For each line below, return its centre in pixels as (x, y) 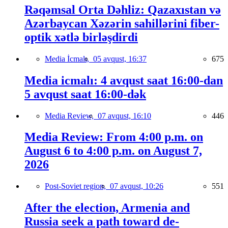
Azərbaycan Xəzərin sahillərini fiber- (122, 23)
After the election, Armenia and (107, 208)
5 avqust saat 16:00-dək (85, 94)
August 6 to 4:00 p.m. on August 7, (113, 151)
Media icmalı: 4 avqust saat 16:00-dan (124, 80)
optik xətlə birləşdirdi (81, 37)
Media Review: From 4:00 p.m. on (114, 137)
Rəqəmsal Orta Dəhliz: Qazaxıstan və (123, 9)
